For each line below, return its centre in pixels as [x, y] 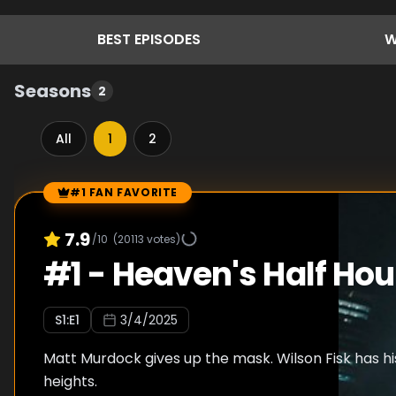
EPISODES [167, 39]
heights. [70, 381]
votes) [162, 239]
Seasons [53, 91]
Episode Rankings [73, 201]
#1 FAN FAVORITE [124, 192]
